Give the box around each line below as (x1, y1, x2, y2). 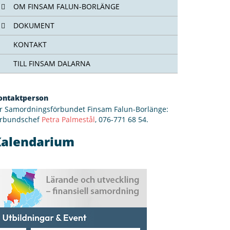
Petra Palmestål (42, 114, 95, 124)
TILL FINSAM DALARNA (13, 59, 90, 68)
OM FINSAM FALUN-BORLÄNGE (13, 2, 120, 11)
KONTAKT (13, 40, 47, 49)
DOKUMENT (13, 21, 54, 30)
